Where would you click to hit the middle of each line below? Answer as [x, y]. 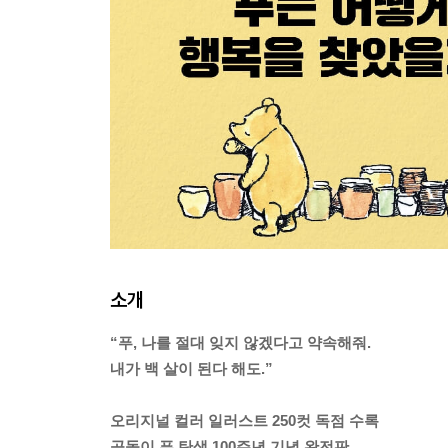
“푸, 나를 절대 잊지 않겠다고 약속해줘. [240, 343]
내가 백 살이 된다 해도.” [191, 369]
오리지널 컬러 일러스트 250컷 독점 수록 [244, 421]
